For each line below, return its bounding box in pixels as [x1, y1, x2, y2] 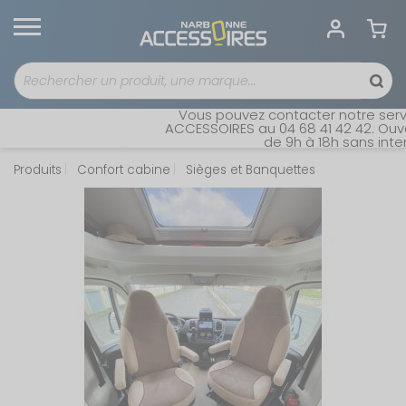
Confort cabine [73, 161, 170, 179]
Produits [14, 161, 62, 179]
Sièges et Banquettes [182, 161, 315, 179]
